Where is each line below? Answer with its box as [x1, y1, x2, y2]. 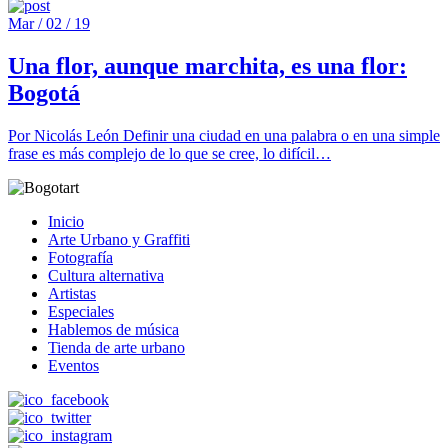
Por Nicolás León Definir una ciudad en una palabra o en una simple [8, 127, 440, 145]
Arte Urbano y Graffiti [48, 231, 190, 249]
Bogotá [8, 80, 80, 107]
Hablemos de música [48, 321, 179, 339]
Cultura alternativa [48, 267, 164, 285]
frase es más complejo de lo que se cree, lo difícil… [8, 145, 331, 163]
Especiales [48, 303, 114, 321]
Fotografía [48, 249, 113, 267]
